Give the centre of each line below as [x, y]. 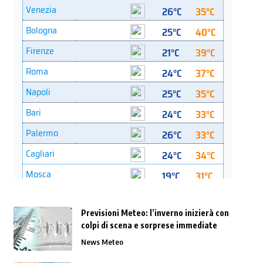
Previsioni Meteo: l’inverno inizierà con [155, 213]
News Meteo [102, 242]
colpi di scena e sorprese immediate [149, 225]
